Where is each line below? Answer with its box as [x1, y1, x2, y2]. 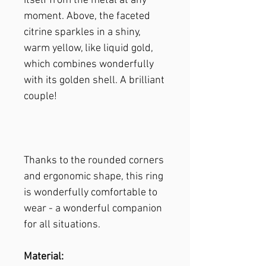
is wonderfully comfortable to [24, 186, 157, 199]
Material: [24, 251, 64, 263]
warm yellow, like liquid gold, [24, 42, 153, 55]
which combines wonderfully [24, 58, 154, 71]
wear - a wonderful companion [24, 202, 162, 215]
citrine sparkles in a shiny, [24, 26, 141, 39]
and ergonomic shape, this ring [24, 170, 163, 183]
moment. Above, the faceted [24, 10, 150, 23]
